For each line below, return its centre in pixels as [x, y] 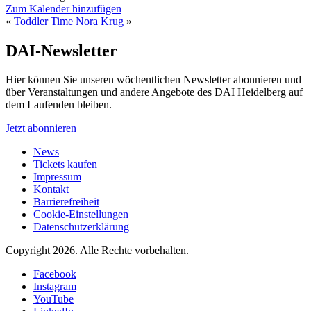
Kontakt [51, 190]
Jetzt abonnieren [41, 128]
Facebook [55, 274]
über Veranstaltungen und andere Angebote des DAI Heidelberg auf [154, 92]
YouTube [53, 299]
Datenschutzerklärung [81, 227]
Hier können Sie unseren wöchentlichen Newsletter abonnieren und [153, 80]
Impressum [57, 177]
